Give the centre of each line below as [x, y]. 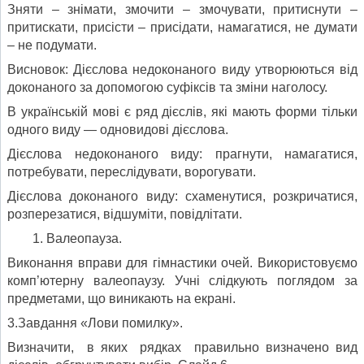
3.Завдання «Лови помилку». [95, 323]
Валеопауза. [84, 238]
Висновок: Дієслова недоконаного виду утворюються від [182, 69]
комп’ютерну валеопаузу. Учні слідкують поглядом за [182, 280]
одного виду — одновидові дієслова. [118, 129]
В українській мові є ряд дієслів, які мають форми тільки [182, 111]
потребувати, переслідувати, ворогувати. [132, 171]
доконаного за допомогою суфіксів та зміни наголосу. [167, 87]
